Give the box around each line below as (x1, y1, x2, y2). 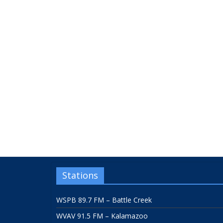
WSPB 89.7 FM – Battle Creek (56, 195, 152, 205)
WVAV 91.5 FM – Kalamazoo (56, 211, 148, 221)
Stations (62, 169, 98, 182)
